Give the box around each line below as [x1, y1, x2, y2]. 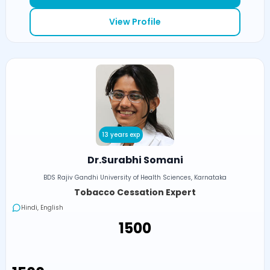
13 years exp [102, 130, 140, 139]
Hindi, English [20, 202, 63, 212]
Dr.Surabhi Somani [87, 152, 183, 167]
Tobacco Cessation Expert [74, 186, 196, 198]
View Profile [109, 15, 161, 28]
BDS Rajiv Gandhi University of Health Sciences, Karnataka [43, 172, 227, 182]
